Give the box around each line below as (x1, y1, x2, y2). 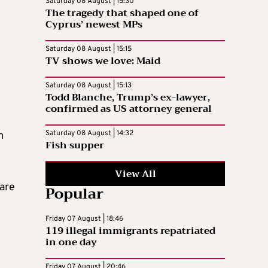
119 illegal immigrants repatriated (45, 222, 215, 239)
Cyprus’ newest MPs (45, 16, 142, 33)
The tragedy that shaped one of (45, 4, 199, 22)
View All (114, 165, 156, 182)
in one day (45, 233, 97, 251)
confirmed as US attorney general (45, 100, 212, 117)
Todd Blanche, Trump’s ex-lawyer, (45, 89, 210, 106)
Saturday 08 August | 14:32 (45, 128, 133, 138)
